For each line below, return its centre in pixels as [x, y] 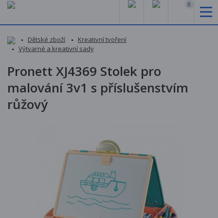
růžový [27, 104]
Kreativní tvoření [102, 39]
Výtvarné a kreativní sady [56, 48]
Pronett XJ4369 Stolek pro [84, 71]
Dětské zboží [46, 39]
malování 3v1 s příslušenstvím [98, 87]
